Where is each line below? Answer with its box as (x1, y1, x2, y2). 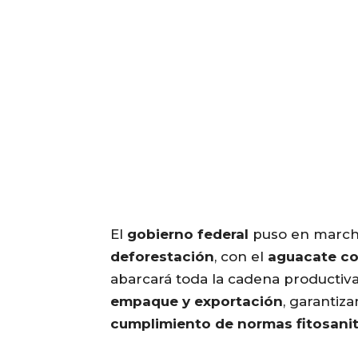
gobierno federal (127, 226, 249, 243)
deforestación (110, 249, 214, 265)
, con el (214, 249, 268, 265)
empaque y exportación (110, 293, 283, 310)
